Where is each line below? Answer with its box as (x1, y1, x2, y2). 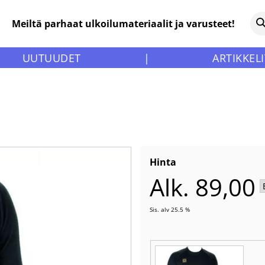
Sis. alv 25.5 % (150, 205, 190, 214)
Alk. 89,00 (150, 170, 256, 203)
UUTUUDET (22, 50, 81, 65)
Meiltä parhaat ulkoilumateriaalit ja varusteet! (11, 17, 235, 30)
